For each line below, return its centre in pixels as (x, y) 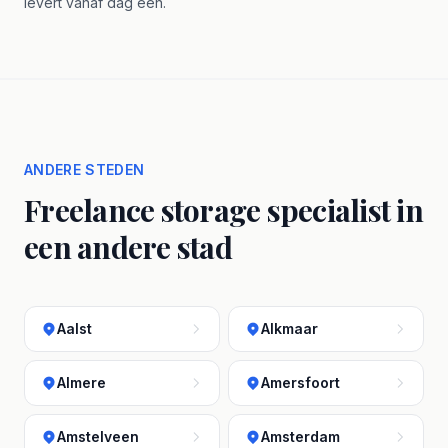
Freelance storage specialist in (223, 210)
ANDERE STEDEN (84, 169)
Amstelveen (98, 436)
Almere (81, 382)
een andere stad (128, 247)
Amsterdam (300, 436)
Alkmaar (289, 328)
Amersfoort (300, 382)
